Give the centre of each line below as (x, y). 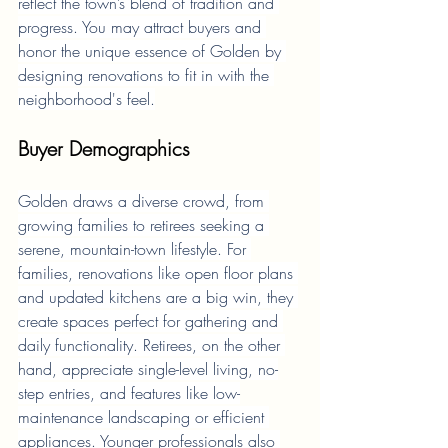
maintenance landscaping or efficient (143, 417)
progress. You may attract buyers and (142, 27)
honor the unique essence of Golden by (152, 51)
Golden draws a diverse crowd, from (143, 201)
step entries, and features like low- (129, 393)
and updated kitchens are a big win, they (158, 297)
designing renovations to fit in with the (146, 75)
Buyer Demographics (104, 149)
